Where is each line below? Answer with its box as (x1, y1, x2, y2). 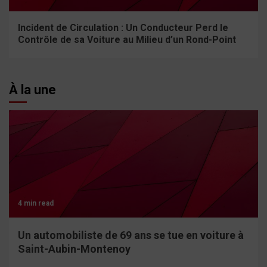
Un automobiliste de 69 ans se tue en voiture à (18, 229, 244, 242)
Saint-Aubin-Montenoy (18, 243, 131, 256)
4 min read (18, 199, 54, 208)
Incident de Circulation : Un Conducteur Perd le (18, 22, 228, 34)
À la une (9, 82, 56, 98)
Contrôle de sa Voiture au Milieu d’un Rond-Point (18, 34, 236, 46)
